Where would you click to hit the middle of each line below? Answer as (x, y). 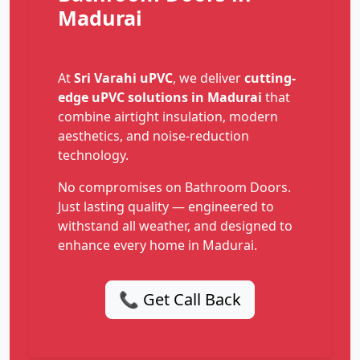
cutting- (270, 78)
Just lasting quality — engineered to (166, 207)
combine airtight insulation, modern (168, 117)
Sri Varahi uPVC (123, 78)
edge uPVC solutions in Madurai (160, 98)
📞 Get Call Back (180, 300)
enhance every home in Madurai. (157, 245)
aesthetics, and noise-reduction (153, 136)
